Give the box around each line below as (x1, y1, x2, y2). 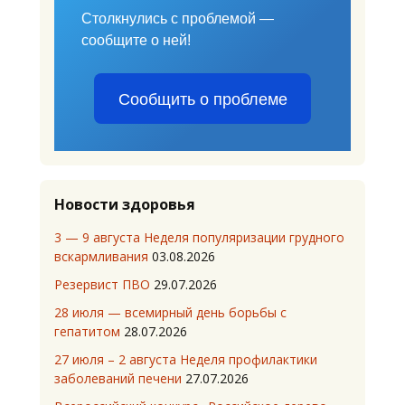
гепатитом (54, 323, 120, 340)
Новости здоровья (54, 194, 195, 214)
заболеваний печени (54, 370, 182, 387)
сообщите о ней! (81, 33, 191, 48)
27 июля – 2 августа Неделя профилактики (54, 351, 317, 368)
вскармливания (54, 248, 148, 265)
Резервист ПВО (54, 276, 150, 293)
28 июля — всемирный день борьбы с (54, 304, 287, 321)
